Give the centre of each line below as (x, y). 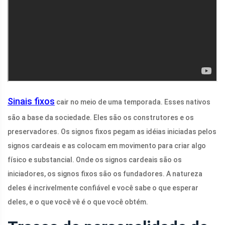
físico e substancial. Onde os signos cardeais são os (95, 160)
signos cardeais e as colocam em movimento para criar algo (107, 146)
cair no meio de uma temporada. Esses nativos (133, 102)
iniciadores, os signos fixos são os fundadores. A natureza (105, 174)
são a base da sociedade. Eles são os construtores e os (101, 118)
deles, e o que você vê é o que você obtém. (78, 202)
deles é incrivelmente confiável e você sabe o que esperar (103, 188)
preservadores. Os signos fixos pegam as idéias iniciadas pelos (112, 132)
